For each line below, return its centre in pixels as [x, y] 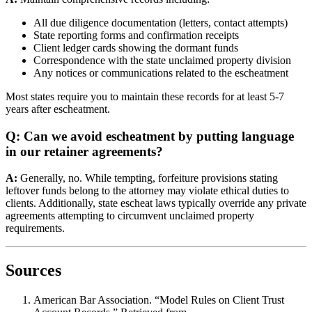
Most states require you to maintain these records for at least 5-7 [145, 96]
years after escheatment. [58, 109]
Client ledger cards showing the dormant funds [136, 47]
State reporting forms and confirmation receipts [136, 35]
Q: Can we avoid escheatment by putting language [150, 136]
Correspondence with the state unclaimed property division [162, 60]
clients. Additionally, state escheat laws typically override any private [156, 203]
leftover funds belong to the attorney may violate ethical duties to [147, 191]
